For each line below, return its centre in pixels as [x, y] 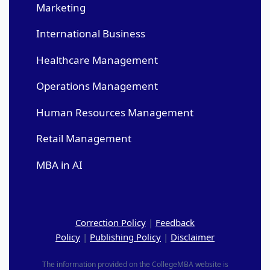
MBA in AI [59, 165]
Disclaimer [193, 237]
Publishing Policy [125, 237]
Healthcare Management [97, 60]
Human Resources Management [115, 112]
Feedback [175, 222]
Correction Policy [111, 222]
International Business [91, 34]
